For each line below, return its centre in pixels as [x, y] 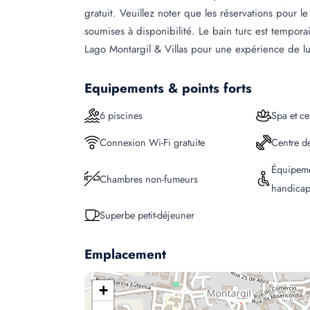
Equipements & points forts [168, 88]
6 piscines [121, 115]
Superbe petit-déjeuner [147, 215]
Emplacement [125, 254]
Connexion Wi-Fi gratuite [152, 142]
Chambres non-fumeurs [149, 179]
